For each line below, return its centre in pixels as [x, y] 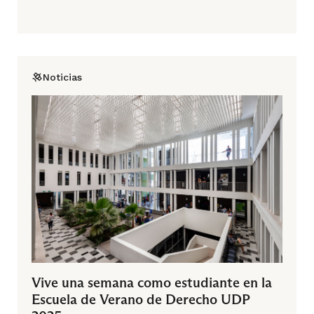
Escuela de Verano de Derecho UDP [141, 299]
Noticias [62, 77]
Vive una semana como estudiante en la [152, 282]
